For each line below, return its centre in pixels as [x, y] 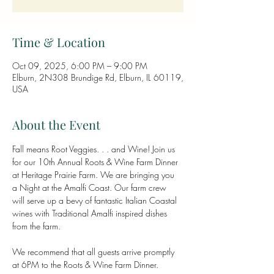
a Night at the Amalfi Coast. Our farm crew [91, 187]
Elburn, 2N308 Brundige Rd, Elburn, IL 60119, [98, 77]
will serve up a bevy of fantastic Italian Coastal [96, 200]
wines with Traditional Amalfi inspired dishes [91, 213]
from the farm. [36, 226]
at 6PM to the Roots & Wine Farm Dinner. [85, 265]
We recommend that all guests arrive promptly [94, 252]
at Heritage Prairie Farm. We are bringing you [94, 175]
